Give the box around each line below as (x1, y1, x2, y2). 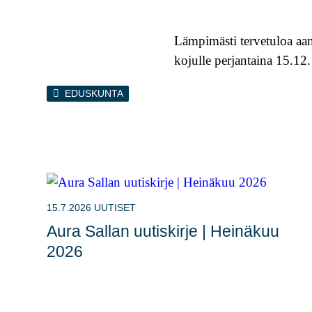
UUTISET (94, 202, 136, 214)
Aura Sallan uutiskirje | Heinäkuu (47, 221, 280, 240)
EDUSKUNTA (64, 88, 123, 100)
